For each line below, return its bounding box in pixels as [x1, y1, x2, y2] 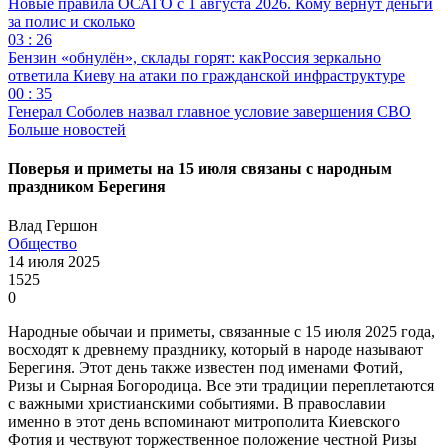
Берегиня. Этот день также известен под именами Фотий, [8, 359, 403, 377]
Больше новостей [8, 120, 126, 138]
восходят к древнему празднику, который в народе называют [8, 341, 423, 359]
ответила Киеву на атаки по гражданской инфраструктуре [8, 66, 405, 84]
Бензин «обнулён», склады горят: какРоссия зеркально [8, 48, 381, 66]
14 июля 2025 [8, 253, 100, 271]
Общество [8, 235, 77, 253]
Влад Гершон [8, 217, 98, 235]
